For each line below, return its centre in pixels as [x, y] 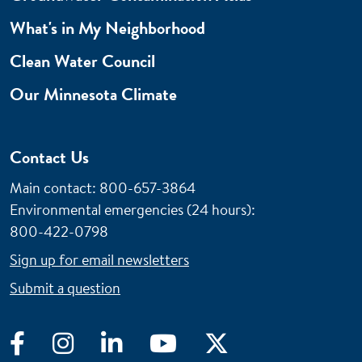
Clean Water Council [82, 61]
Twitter [271, 341]
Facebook [79, 341]
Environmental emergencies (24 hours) [130, 210]
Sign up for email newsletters [99, 260]
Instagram [128, 341]
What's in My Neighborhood [107, 28]
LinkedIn [173, 341]
